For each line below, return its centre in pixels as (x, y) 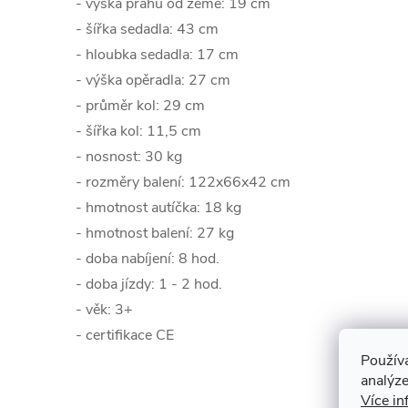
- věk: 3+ (104, 310)
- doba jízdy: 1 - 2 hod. (149, 285)
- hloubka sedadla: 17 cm (157, 55)
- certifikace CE (125, 336)
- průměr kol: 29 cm (140, 106)
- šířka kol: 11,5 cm (138, 132)
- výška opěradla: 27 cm (153, 81)
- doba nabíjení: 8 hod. (148, 259)
